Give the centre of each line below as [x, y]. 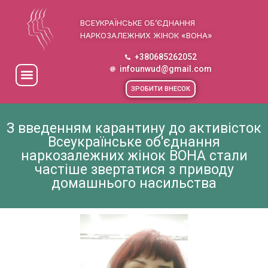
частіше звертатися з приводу [134, 170]
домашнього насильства [134, 184]
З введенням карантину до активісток [134, 129]
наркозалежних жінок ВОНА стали [134, 156]
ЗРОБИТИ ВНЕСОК [161, 89]
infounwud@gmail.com [165, 69]
